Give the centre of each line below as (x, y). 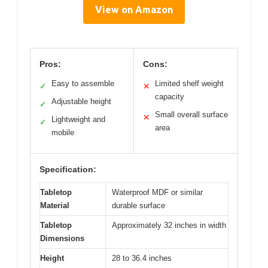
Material (55, 205)
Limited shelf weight (189, 83)
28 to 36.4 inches (142, 258)
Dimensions (62, 238)
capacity (170, 96)
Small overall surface (191, 114)
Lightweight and (78, 119)
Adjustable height (81, 101)
